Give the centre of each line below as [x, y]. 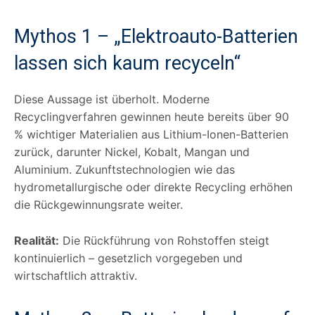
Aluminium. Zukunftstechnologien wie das [124, 169]
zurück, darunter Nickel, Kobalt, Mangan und [132, 152]
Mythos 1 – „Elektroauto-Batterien [156, 36]
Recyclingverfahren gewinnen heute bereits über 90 [152, 116]
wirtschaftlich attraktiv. [76, 275]
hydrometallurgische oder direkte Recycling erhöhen [153, 187]
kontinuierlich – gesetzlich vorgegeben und [128, 258]
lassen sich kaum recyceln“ [127, 63]
